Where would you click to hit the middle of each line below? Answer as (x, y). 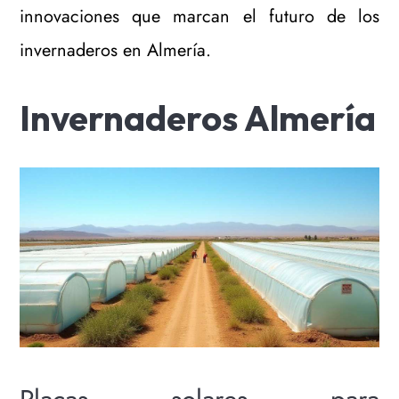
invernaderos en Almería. (116, 50)
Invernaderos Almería (198, 118)
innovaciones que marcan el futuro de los (199, 16)
